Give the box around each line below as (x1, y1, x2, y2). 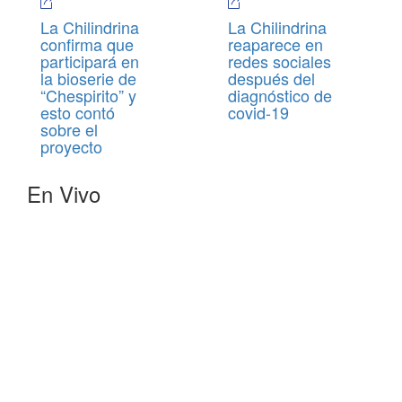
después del (228, 66, 315, 91)
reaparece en (228, 32, 323, 57)
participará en (40, 49, 139, 74)
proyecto (40, 135, 102, 159)
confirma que (40, 32, 134, 57)
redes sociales (228, 49, 331, 74)
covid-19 (228, 100, 289, 125)
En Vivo (27, 178, 100, 210)
